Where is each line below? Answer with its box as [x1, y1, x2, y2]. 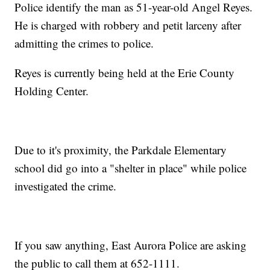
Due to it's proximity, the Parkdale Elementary [14, 142, 227, 158]
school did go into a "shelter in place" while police [14, 160, 247, 176]
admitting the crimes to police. [14, 36, 154, 51]
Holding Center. [14, 83, 89, 99]
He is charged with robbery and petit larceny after [14, 17, 242, 33]
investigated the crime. [14, 178, 117, 194]
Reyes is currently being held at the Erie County [14, 65, 235, 81]
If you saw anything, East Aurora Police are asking [14, 237, 247, 253]
